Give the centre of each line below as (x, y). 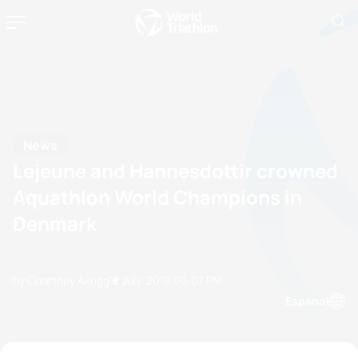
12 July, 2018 (140, 280)
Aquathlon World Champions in (157, 197)
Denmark (55, 223)
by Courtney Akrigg (61, 280)
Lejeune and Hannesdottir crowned (175, 170)
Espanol (307, 301)
